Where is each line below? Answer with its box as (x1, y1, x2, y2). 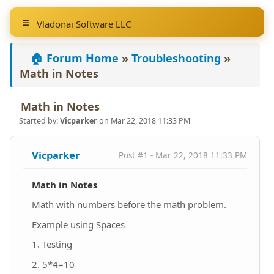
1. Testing (32, 238, 72, 250)
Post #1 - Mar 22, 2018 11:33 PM (118, 150, 247, 161)
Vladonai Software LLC (29, 18, 131, 30)
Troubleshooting (131, 51, 221, 65)
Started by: (19, 116, 60, 126)
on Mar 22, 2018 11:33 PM (97, 116, 190, 126)
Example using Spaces (32, 218, 125, 231)
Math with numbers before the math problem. (32, 198, 226, 210)
